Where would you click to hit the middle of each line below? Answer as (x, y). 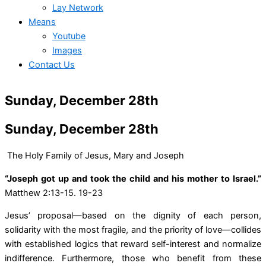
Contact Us (52, 64)
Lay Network (78, 7)
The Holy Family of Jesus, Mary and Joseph (94, 155)
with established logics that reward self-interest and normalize (133, 244)
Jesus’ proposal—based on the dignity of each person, (133, 216)
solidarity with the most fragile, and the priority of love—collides (133, 230)
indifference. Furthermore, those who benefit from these (133, 259)
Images (67, 50)
